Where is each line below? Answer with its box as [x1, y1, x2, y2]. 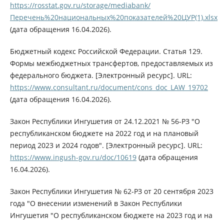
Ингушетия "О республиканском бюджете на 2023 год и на [9, 210, 212, 220]
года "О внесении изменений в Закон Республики [9, 198, 182, 208]
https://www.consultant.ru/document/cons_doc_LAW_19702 [9, 82, 208, 92]
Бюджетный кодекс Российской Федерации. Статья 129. [9, 46, 202, 56]
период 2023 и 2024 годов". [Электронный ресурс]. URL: [9, 140, 202, 150]
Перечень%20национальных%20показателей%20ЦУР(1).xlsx [9, 12, 217, 22]
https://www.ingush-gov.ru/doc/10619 [9, 152, 136, 162]
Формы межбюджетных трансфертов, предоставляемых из [9, 58, 213, 68]
